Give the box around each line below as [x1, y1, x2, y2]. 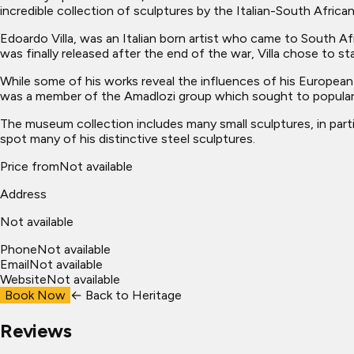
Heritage [132, 287, 182, 303]
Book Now [5, 287, 66, 303]
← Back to [70, 287, 132, 303]
